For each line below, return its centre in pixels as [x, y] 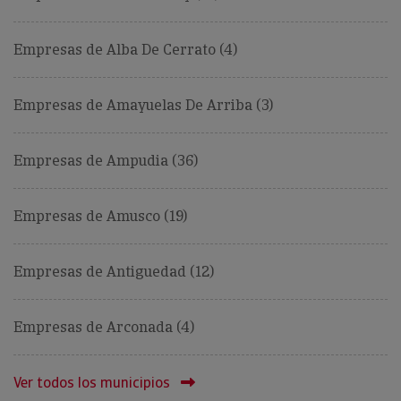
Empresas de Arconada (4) [104, 328]
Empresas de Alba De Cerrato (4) [125, 50]
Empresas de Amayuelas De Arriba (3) [143, 106]
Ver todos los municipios [92, 383]
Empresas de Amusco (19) [100, 217]
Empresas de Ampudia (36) [106, 161]
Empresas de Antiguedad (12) [114, 272]
